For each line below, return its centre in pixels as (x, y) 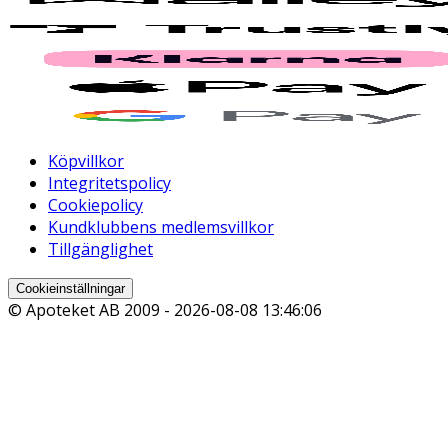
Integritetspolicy (109, 183)
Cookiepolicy (95, 205)
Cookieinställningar (70, 289)
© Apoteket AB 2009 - (91, 310)
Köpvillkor (86, 161)
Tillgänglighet (100, 249)
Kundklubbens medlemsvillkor (161, 227)
